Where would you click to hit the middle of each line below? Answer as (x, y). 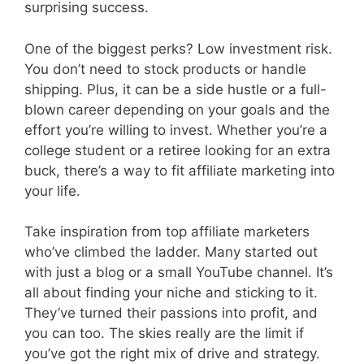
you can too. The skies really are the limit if (164, 333)
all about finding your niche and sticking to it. (171, 292)
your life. (52, 191)
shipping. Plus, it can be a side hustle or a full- (175, 89)
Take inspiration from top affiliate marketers (167, 232)
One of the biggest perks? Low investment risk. (178, 48)
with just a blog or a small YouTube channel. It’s (179, 272)
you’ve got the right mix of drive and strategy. (172, 353)
